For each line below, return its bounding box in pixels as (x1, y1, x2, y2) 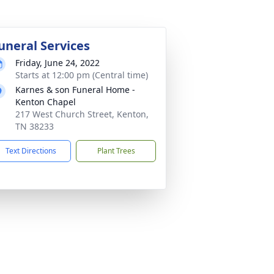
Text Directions (6, 146, 56, 156)
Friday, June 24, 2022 (15, 57, 100, 68)
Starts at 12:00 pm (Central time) (15, 69, 148, 81)
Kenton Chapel (15, 96, 76, 108)
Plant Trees (97, 146, 135, 156)
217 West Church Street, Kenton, (15, 108, 149, 120)
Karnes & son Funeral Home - (15, 84, 135, 95)
